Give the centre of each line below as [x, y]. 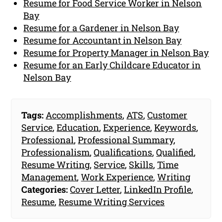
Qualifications [123, 152]
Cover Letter [95, 189]
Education [78, 127]
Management [49, 177]
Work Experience [117, 177]
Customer [167, 115]
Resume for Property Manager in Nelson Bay [116, 52]
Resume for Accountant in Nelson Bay [103, 40]
